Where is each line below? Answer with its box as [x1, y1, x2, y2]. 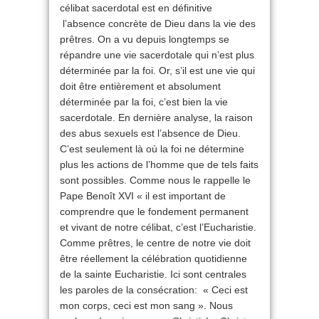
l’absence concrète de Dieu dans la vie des [60, 18, 256, 30]
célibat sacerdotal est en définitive [60, 2, 212, 14]
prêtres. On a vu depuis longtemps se [60, 33, 229, 46]
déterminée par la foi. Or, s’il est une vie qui [60, 65, 255, 77]
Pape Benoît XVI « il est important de [60, 190, 226, 202]
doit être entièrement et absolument [60, 80, 221, 93]
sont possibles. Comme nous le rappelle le [60, 174, 251, 187]
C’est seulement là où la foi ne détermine [60, 143, 244, 155]
